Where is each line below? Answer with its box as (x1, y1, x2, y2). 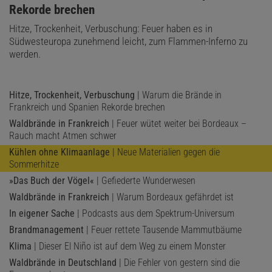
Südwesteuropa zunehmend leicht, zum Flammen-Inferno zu (9, 35, 248, 47)
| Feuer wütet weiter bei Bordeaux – (109, 117, 246, 129)
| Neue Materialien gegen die (110, 146, 220, 158)
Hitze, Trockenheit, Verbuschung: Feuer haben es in (9, 22, 212, 35)
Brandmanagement (9, 223, 84, 236)
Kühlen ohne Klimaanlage (9, 146, 110, 158)
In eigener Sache (9, 207, 75, 219)
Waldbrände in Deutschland (9, 256, 117, 268)
